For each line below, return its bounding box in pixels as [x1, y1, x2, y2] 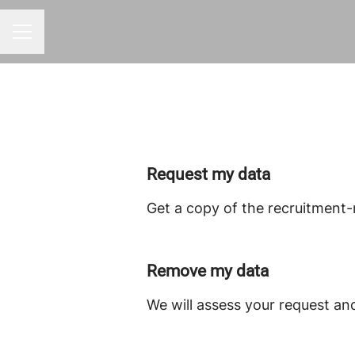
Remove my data [147, 261, 269, 281]
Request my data [147, 165, 270, 184]
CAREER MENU [12, 32, 96, 46]
